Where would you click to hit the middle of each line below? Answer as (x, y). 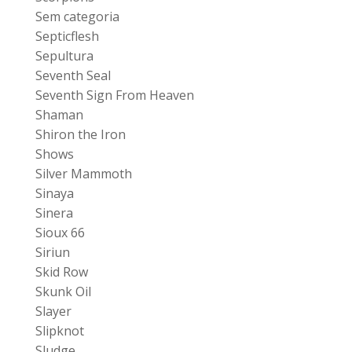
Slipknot (59, 330)
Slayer (53, 311)
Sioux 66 (60, 232)
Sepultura (64, 55)
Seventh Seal (73, 75)
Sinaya (54, 193)
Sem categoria (77, 16)
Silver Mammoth (83, 173)
